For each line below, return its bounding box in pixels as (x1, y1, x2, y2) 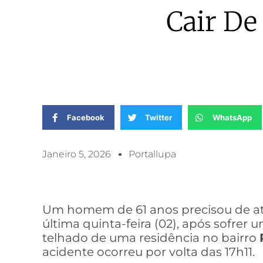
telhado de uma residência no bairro (42, 231, 259, 245)
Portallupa (129, 149, 176, 160)
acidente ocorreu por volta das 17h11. (42, 245, 255, 259)
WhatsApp (212, 113, 252, 122)
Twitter (144, 113, 172, 122)
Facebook (67, 113, 104, 122)
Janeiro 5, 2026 (42, 149, 111, 160)
